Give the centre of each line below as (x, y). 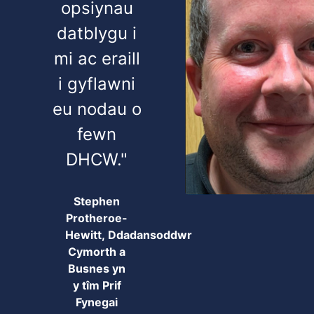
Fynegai (97, 302)
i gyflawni (97, 84)
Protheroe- (97, 218)
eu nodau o (97, 109)
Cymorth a (97, 252)
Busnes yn (97, 268)
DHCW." (97, 159)
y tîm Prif (97, 285)
